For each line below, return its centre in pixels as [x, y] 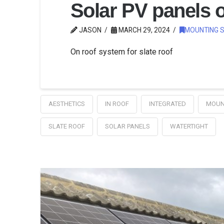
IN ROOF [117, 104]
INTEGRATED [167, 104]
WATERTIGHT [189, 126]
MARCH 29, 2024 [143, 30]
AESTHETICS [66, 104]
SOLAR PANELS [127, 126]
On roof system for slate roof [121, 52]
